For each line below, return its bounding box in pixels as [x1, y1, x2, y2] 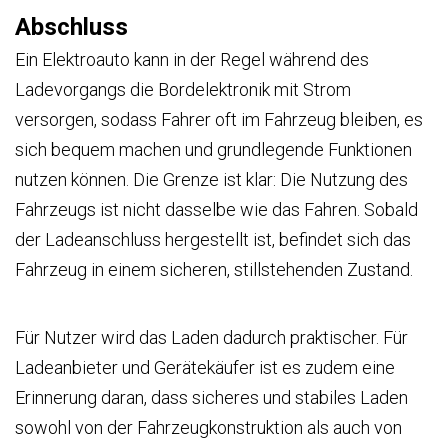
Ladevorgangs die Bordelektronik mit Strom [15, 79, 351, 101]
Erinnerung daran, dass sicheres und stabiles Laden [15, 387, 408, 409]
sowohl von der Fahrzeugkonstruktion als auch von [15, 417, 402, 439]
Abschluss [15, 13, 128, 42]
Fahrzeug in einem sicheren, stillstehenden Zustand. [15, 259, 413, 281]
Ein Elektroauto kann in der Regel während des [15, 49, 369, 71]
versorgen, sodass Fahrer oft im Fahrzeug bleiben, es [15, 109, 423, 131]
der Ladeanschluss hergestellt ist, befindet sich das [15, 229, 411, 251]
